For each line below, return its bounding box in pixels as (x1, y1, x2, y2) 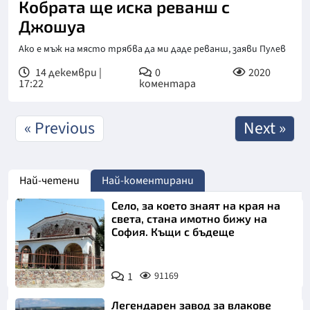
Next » (244, 116, 286, 140)
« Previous (24, 116, 95, 140)
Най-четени (19, 173, 80, 188)
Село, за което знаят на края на (111, 199, 281, 212)
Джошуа (19, 16, 86, 36)
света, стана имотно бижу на (111, 212, 268, 225)
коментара (138, 76, 196, 91)
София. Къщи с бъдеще (111, 225, 235, 238)
